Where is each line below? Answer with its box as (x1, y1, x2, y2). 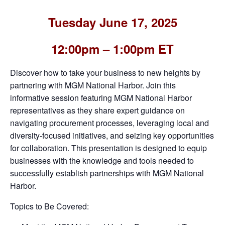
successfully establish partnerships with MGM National (10, 167, 204, 179)
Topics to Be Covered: (10, 200, 89, 212)
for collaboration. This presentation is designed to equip (10, 142, 207, 154)
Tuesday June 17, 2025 (48, 13, 177, 31)
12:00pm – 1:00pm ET (51, 40, 174, 57)
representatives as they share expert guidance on (10, 104, 185, 116)
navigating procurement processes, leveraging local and (10, 117, 209, 129)
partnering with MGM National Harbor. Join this (10, 79, 176, 91)
